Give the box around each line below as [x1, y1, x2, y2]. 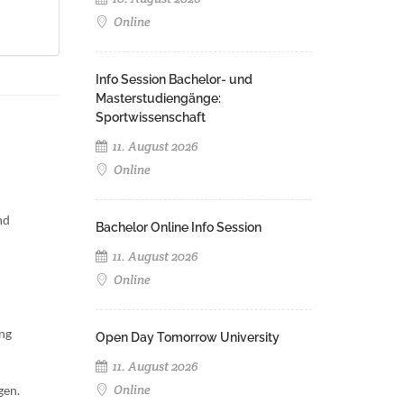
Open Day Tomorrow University [96, 330, 280, 344]
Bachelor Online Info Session [96, 220, 262, 234]
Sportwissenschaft [96, 110, 206, 124]
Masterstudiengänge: [96, 91, 221, 106]
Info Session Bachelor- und [96, 72, 252, 87]
